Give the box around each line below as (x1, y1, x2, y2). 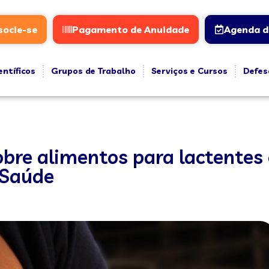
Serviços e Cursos (151, 65, 228, 76)
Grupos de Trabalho (50, 65, 136, 76)
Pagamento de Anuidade (71, 23, 189, 35)
